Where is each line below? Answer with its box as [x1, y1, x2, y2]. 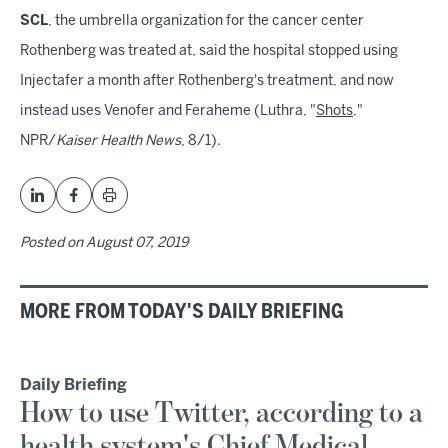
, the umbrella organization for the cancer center [48, 15, 364, 28]
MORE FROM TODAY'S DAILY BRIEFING [20, 303, 344, 322]
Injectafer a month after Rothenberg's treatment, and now [20, 75, 394, 88]
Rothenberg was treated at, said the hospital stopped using [20, 45, 398, 58]
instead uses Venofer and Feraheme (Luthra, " [20, 105, 316, 118]
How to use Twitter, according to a [20, 399, 423, 429]
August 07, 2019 [86, 237, 189, 250]
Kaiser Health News [56, 135, 181, 148]
